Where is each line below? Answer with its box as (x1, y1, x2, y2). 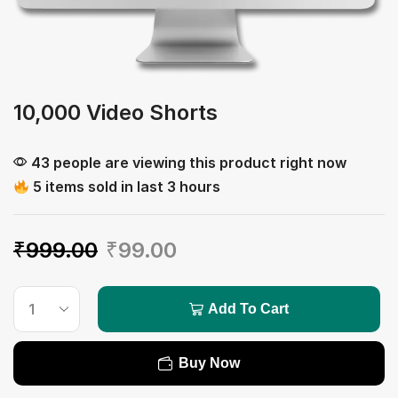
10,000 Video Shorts (13, 99, 218, 126)
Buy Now (179, 355, 240, 371)
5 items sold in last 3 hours (29, 178, 221, 196)
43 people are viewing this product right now (28, 154, 346, 172)
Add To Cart (208, 301, 290, 317)
